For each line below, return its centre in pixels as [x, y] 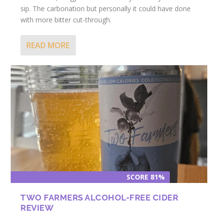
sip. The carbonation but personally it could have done [106, 8]
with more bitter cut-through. [66, 19]
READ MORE [48, 45]
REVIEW [37, 208]
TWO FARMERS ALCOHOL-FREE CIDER [100, 197]
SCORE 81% [145, 177]
